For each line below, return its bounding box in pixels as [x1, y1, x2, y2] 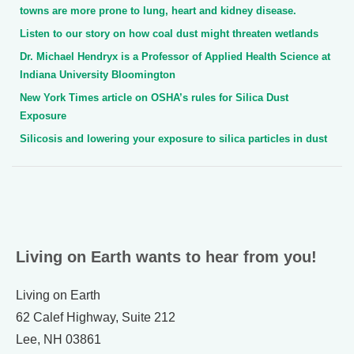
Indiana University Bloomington [20, 69, 175, 81]
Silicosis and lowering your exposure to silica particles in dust [20, 133, 327, 145]
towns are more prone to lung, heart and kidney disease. [20, 5, 296, 17]
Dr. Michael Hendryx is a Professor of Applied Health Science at [20, 51, 330, 63]
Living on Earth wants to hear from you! [16, 248, 317, 266]
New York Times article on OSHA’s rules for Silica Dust [20, 92, 288, 104]
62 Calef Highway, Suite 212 [16, 311, 175, 325]
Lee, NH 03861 [16, 333, 101, 347]
